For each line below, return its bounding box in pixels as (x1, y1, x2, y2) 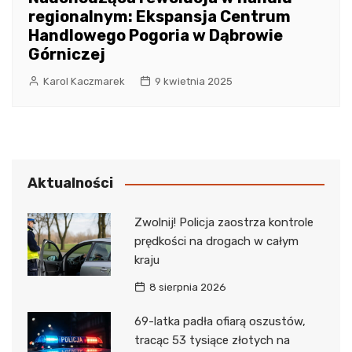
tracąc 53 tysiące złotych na (134, 333, 290, 348)
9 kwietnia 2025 (155, 75, 233, 88)
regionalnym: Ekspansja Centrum (28, 7, 291, 27)
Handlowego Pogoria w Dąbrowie (28, 26, 283, 46)
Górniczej (28, 45, 105, 64)
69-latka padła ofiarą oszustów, (134, 314, 306, 329)
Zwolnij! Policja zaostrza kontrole (134, 215, 313, 230)
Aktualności (27, 174, 113, 192)
